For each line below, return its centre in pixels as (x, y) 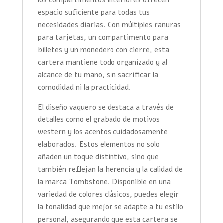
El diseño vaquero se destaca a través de (106, 107)
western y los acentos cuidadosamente (103, 132)
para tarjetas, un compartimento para (103, 37)
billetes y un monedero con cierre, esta (103, 50)
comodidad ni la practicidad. (84, 87)
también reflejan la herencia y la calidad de (110, 169)
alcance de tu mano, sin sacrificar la (98, 74)
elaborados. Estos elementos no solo (99, 144)
